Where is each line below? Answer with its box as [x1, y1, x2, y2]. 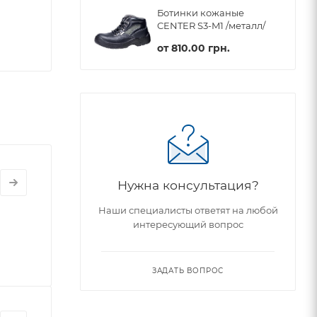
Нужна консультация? [117, 177, 259, 192]
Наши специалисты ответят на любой [98, 204, 278, 216]
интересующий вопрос [132, 218, 243, 230]
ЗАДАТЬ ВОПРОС [151, 265, 224, 275]
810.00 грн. [171, 42, 230, 55]
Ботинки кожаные [157, 7, 244, 19]
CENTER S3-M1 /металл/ [157, 20, 265, 32]
